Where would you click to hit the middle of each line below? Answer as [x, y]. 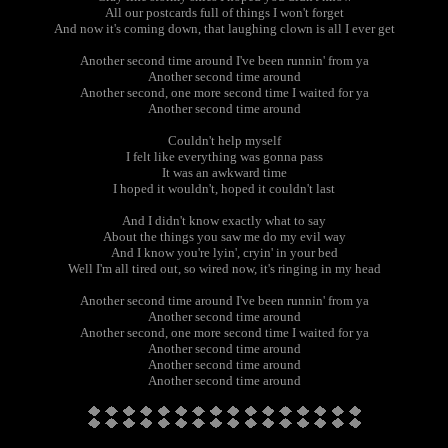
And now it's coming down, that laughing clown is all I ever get [224, 28]
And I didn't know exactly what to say [224, 220]
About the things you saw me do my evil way [224, 236]
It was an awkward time [224, 172]
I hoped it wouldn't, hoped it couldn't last [224, 188]
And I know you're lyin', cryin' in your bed [224, 252]
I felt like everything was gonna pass [224, 156]
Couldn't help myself [224, 140]
